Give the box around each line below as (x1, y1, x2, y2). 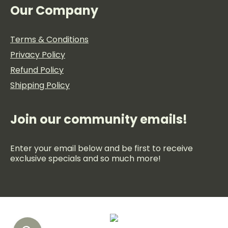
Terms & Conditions (10, 34, 89, 45)
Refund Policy (10, 64, 64, 76)
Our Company (10, 2, 98, 19)
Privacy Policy (10, 49, 65, 61)
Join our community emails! (10, 111, 187, 128)
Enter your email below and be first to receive (10, 142, 193, 154)
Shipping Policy (10, 79, 70, 91)
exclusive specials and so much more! (10, 153, 161, 164)
